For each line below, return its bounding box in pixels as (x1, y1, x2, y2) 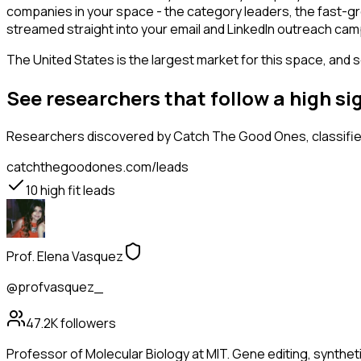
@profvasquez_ (6, 278, 103, 297)
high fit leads (38, 181, 115, 200)
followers (58, 314, 116, 333)
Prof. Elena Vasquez (6, 247, 123, 266)
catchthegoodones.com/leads (6, 158, 189, 176)
